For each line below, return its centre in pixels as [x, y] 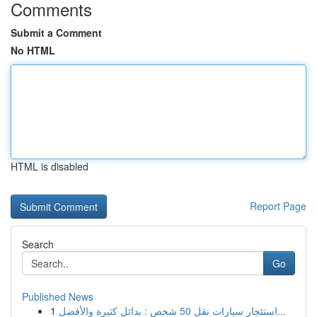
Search [38, 244]
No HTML [33, 50]
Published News [58, 296]
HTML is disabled [50, 166]
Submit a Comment [56, 33]
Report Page [278, 206]
